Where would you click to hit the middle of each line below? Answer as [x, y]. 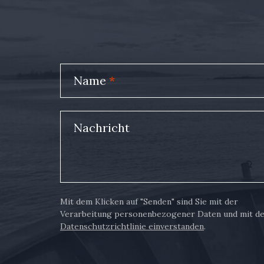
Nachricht [101, 128]
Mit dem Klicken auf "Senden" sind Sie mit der [149, 202]
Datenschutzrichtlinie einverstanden [132, 227]
